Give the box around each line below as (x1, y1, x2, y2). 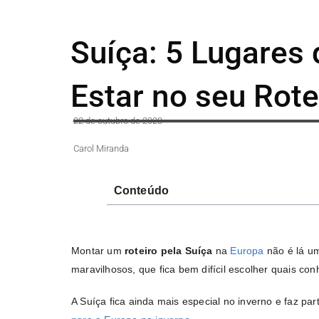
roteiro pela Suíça (125, 245, 213, 256)
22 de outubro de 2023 (73, 115, 162, 126)
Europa (230, 245, 264, 256)
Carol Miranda (73, 143, 129, 154)
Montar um (71, 245, 125, 256)
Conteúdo (113, 184, 169, 197)
